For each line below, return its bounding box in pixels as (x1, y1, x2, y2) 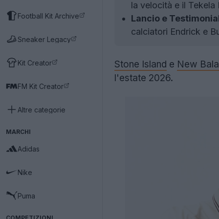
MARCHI (6, 128, 31, 135)
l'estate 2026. (114, 72, 173, 84)
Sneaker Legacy (18, 35, 71, 44)
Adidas (18, 144, 40, 153)
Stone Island (114, 59, 167, 70)
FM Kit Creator (18, 82, 64, 90)
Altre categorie (18, 105, 66, 114)
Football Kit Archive (18, 11, 79, 20)
